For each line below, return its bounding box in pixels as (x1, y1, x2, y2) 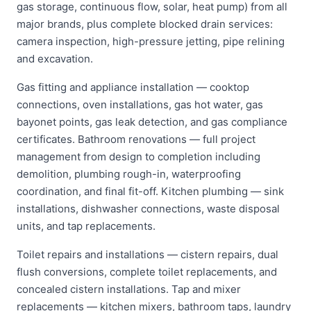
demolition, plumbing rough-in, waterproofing (17, 167, 241, 180)
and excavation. (17, 52, 93, 65)
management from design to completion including (17, 150, 260, 163)
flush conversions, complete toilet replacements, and (17, 265, 277, 278)
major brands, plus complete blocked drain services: (17, 17, 273, 31)
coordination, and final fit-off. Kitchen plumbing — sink (17, 185, 284, 198)
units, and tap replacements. (17, 219, 155, 233)
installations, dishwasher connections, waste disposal (17, 202, 280, 215)
